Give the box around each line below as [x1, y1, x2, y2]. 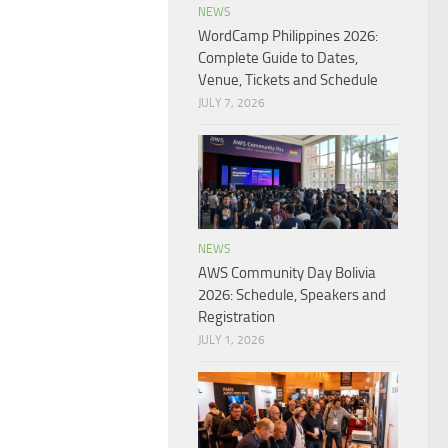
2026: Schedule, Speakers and [198, 286, 386, 305]
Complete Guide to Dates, [198, 49, 358, 68]
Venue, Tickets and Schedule [198, 71, 378, 90]
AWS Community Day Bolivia [198, 264, 376, 283]
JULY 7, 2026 [198, 96, 265, 111]
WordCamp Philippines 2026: [198, 27, 378, 46]
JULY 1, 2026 [198, 333, 265, 348]
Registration [198, 308, 275, 327]
